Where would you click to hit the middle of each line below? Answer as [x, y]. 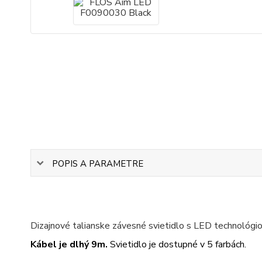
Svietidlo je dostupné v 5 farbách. [177, 245]
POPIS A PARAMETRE [98, 163]
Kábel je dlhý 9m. [69, 245]
